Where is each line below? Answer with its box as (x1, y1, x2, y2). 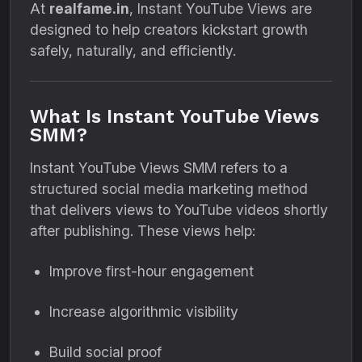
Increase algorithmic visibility (49, 303, 238, 320)
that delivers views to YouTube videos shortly (30, 201, 328, 218)
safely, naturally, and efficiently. (30, 42, 236, 59)
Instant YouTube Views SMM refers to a (30, 159, 288, 176)
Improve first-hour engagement (49, 263, 254, 280)
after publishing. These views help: (30, 222, 255, 239)
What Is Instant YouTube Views (30, 105, 319, 128)
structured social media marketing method (30, 180, 308, 197)
